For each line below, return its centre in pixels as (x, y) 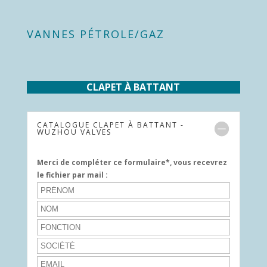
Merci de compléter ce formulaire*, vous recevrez (132, 162)
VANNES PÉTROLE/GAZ (95, 34)
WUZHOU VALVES (74, 132)
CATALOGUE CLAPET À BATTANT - (110, 125)
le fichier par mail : (72, 175)
